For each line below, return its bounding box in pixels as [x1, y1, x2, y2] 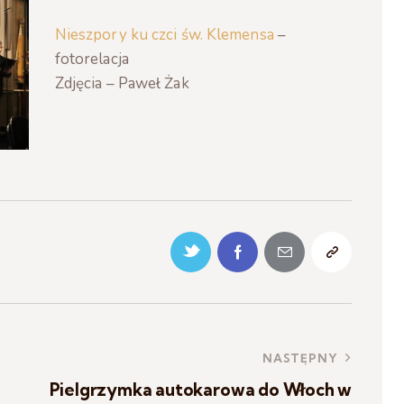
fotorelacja [54, 49, 129, 70]
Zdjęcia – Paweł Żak [54, 73, 189, 95]
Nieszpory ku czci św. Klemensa [54, 24, 274, 46]
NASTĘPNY [262, 350, 338, 365]
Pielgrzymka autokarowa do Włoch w [49, 378, 353, 400]
